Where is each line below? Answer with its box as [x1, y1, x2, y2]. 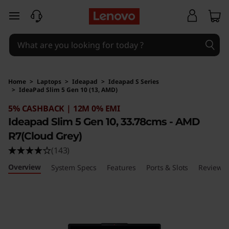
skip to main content [8, 16, 88, 28]
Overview [8, 162, 41, 172]
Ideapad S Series [108, 77, 159, 86]
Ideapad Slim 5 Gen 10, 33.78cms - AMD [8, 116, 200, 128]
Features [107, 162, 136, 172]
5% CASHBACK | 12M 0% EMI [8, 103, 121, 114]
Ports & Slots [146, 162, 189, 172]
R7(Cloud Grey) [8, 130, 82, 142]
